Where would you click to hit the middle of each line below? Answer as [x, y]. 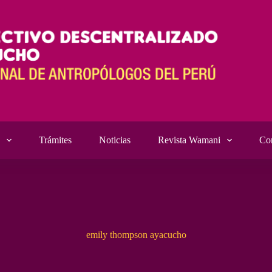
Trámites [56, 140]
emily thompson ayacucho [136, 235]
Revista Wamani [189, 140]
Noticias [115, 140]
